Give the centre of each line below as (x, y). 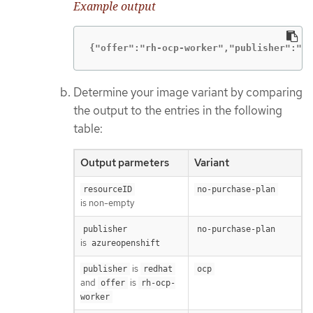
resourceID (108, 190)
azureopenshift (126, 243)
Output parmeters (125, 163)
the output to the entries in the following (178, 110)
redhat (158, 269)
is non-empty (107, 203)
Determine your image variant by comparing (188, 92)
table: (88, 128)
